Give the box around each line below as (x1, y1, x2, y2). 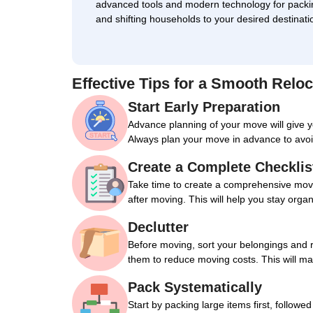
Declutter (128, 219, 189, 235)
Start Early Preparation (128, 99, 280, 115)
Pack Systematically (128, 279, 262, 295)
